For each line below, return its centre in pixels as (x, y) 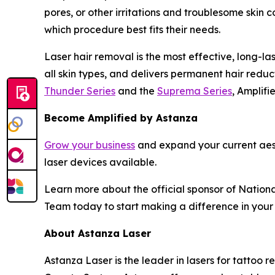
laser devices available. (100, 162)
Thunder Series (80, 91)
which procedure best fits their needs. (132, 29)
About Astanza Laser (98, 233)
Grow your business (90, 145)
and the (136, 91)
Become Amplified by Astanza (121, 118)
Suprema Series (195, 91)
